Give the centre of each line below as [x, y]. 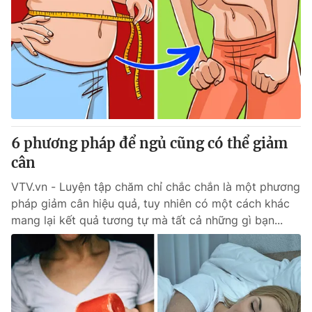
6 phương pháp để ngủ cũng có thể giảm [149, 143]
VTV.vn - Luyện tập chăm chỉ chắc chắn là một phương [156, 187]
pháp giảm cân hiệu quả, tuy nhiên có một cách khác [150, 203]
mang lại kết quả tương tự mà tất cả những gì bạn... [147, 220]
